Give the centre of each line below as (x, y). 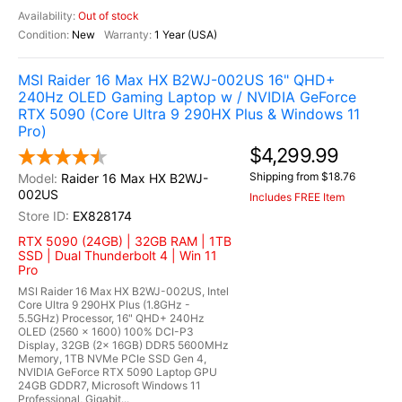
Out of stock (109, 16)
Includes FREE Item (297, 197)
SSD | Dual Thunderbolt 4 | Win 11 (118, 255)
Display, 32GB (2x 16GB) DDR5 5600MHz (123, 345)
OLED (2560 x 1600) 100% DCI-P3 (106, 332)
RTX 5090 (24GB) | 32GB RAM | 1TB (125, 241)
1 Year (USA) (185, 35)
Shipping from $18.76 (302, 176)
